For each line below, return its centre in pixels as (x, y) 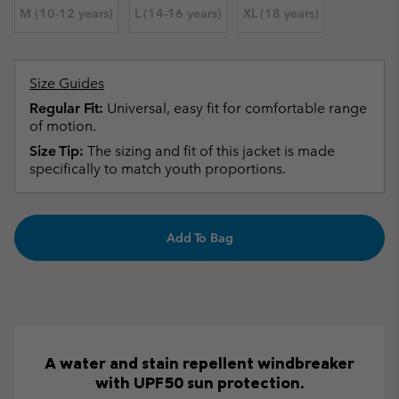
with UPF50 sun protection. (199, 382)
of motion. (63, 126)
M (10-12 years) (66, 14)
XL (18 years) (281, 14)
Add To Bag (199, 237)
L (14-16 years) (178, 14)
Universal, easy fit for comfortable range (235, 108)
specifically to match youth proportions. (158, 168)
